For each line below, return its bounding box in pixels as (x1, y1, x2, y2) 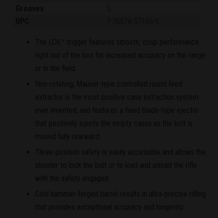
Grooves (16, 4, 44, 14)
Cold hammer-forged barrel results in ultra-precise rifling (35, 189, 206, 199)
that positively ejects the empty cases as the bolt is (35, 119, 193, 128)
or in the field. (35, 64, 76, 73)
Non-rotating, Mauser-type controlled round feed (35, 79, 182, 89)
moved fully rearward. (35, 132, 101, 142)
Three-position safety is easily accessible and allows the (35, 147, 206, 157)
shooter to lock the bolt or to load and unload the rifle (35, 161, 197, 170)
